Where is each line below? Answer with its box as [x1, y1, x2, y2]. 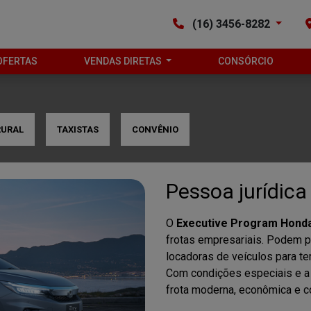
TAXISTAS [57, 124, 99, 135]
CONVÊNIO [132, 124, 178, 135]
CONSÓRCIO [217, 56, 274, 67]
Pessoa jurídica [166, 179, 307, 203]
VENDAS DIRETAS [83, 56, 164, 67]
